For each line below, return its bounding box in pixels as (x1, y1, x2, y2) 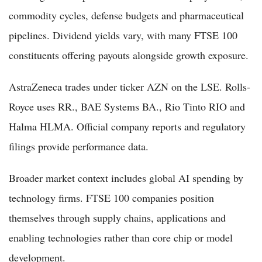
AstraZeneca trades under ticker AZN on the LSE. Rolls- (9, 79, 250, 94)
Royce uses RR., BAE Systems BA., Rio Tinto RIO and (9, 99, 245, 113)
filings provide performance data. (9, 139, 149, 153)
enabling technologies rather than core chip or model (9, 230, 233, 244)
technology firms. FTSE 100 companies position (9, 190, 214, 205)
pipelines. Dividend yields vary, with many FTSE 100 (9, 27, 237, 42)
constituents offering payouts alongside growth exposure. (9, 47, 249, 62)
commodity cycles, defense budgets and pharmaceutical (9, 8, 244, 22)
